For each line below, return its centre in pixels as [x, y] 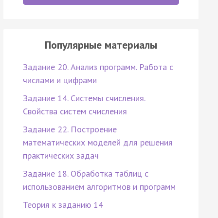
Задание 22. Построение [70, 129]
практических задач [61, 156]
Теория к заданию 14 [63, 205]
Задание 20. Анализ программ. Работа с [98, 67]
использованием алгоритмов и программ [99, 187]
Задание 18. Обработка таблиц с [85, 174]
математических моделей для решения [98, 143]
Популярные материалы [101, 45]
